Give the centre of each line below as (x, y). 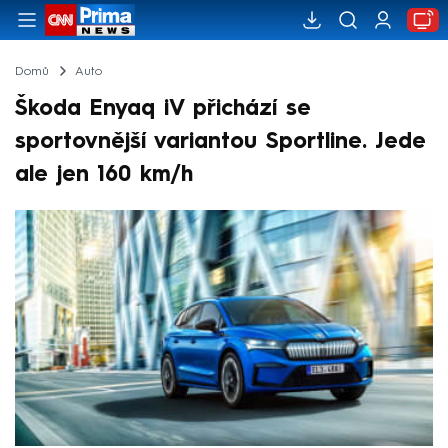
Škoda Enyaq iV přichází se (163, 108)
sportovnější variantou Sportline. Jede (220, 141)
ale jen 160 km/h (104, 174)
